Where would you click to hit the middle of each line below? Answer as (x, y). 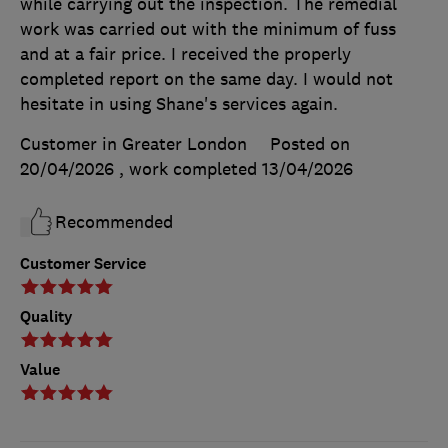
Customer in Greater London (133, 144)
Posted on (310, 144)
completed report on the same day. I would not (206, 79)
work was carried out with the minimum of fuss (208, 29)
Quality (46, 317)
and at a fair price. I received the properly (185, 54)
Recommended (114, 222)
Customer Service (83, 264)
